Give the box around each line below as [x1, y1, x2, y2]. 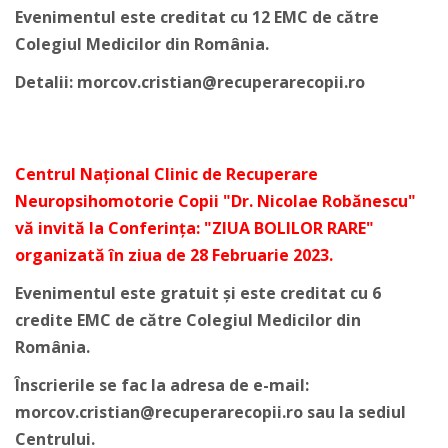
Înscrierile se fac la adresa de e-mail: [15, 374, 309, 396]
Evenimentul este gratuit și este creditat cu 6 [15, 282, 381, 304]
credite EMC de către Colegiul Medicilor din [15, 309, 361, 331]
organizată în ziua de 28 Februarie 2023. [15, 244, 333, 266]
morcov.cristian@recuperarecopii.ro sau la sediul [15, 401, 406, 423]
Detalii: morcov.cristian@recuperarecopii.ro [15, 71, 365, 93]
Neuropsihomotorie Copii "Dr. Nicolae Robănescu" [15, 190, 416, 212]
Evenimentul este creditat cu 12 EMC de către [15, 6, 379, 28]
